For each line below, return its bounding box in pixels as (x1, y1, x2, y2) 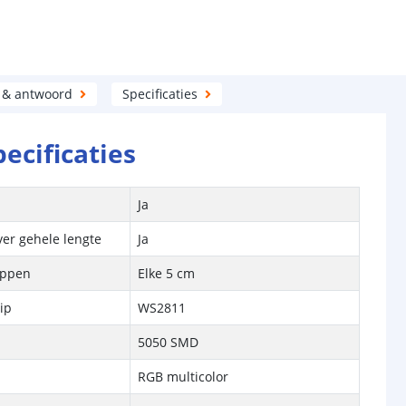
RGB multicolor (138, 368, 229, 385)
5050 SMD (138, 333, 199, 351)
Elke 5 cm (138, 265, 196, 282)
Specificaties (122, 85, 198, 102)
